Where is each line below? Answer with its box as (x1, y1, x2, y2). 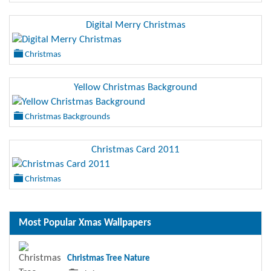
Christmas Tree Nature (67, 253, 150, 263)
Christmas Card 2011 (91, 144, 180, 155)
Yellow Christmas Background (74, 82, 197, 93)
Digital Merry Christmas (85, 19, 186, 30)
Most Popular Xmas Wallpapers (19, 217, 151, 228)
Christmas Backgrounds (23, 112, 110, 122)
